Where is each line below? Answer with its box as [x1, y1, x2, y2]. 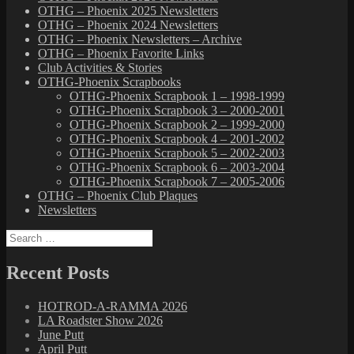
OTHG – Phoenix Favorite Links [38, 47, 204, 60]
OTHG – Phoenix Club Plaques [38, 189, 198, 202]
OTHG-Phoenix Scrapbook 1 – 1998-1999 [70, 89, 284, 103]
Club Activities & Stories [38, 61, 162, 74]
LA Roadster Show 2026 [38, 313, 163, 327]
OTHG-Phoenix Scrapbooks [38, 75, 181, 88]
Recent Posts [6, 262, 109, 283]
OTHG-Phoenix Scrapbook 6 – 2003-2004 [70, 160, 284, 174]
